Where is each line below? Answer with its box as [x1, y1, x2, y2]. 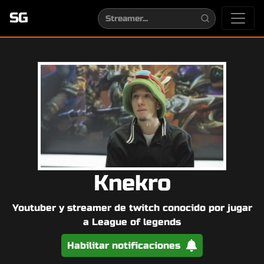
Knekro [93, 170, 171, 197]
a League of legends [83, 216, 181, 228]
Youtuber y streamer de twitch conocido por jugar [12, 202, 252, 214]
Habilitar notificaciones [67, 240, 183, 252]
